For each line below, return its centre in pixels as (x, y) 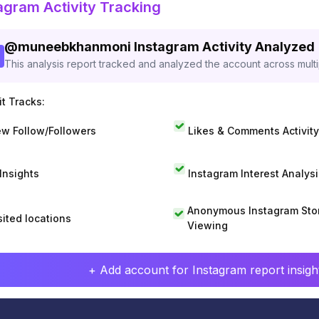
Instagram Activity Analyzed (224, 47)
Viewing (207, 225)
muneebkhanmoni (74, 47)
